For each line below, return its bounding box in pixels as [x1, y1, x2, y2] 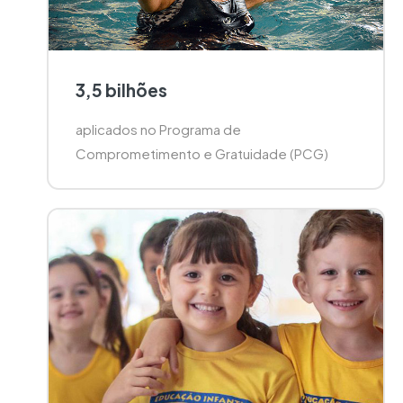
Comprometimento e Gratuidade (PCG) [76, 145, 328, 163]
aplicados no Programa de [76, 121, 241, 139]
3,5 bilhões [76, 79, 167, 102]
